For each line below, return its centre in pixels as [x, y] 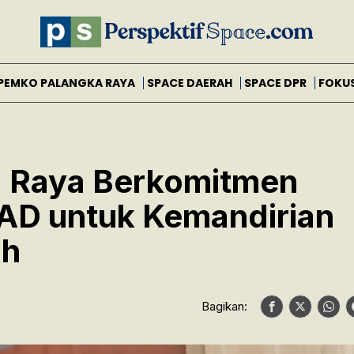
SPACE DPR [275, 83]
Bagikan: [224, 306]
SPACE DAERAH [189, 83]
